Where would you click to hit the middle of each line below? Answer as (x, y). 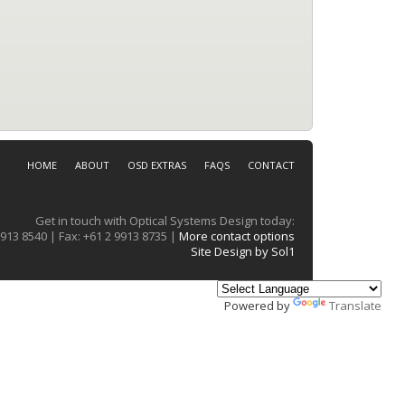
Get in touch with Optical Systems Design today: (165, 221)
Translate (355, 306)
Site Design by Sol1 (243, 252)
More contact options (237, 236)
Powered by (259, 306)
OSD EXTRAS (157, 165)
